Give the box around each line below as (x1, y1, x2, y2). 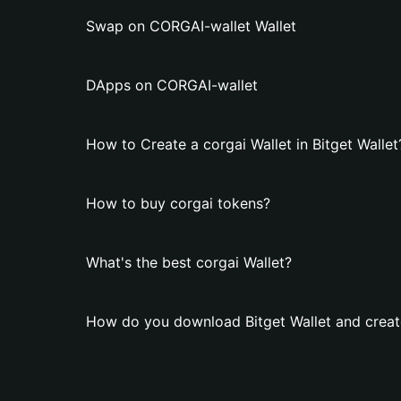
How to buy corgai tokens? (86, 194, 270, 212)
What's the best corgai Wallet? (86, 253, 292, 271)
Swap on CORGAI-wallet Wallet (86, 17, 296, 35)
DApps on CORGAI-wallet (86, 76, 258, 94)
